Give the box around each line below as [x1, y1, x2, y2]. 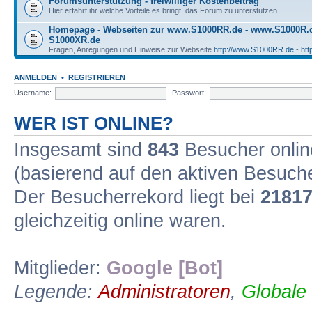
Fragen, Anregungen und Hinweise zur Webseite [49, 45, 214, 54]
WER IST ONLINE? [14, 114, 173, 133]
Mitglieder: [14, 258, 107, 279]
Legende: [14, 281, 98, 302]
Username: [14, 88, 52, 97]
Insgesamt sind [14, 139, 148, 160]
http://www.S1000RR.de [214, 45, 294, 54]
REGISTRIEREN [68, 73, 125, 81]
